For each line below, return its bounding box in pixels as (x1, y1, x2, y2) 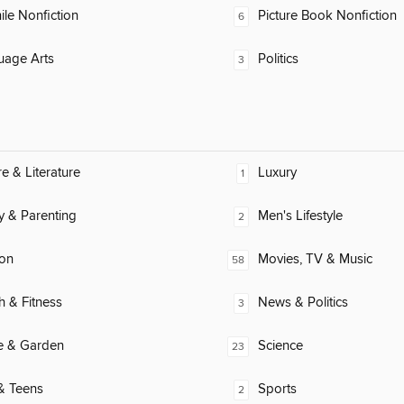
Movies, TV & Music (258, 251, 372, 269)
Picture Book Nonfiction (258, 7, 397, 25)
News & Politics (258, 294, 348, 312)
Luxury (258, 164, 297, 182)
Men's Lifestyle (258, 207, 343, 225)
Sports (258, 381, 297, 399)
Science (258, 337, 303, 355)
